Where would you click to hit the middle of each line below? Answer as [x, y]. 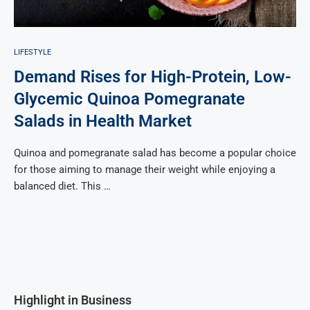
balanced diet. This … [62, 186]
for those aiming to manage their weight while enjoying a [145, 170]
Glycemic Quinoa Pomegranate [129, 99]
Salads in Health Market [103, 121]
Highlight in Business [73, 300]
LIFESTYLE [33, 52]
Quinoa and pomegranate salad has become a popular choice [155, 153]
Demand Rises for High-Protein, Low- [153, 77]
